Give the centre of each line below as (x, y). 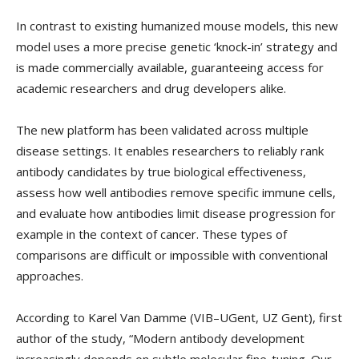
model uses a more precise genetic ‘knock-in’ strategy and (177, 47)
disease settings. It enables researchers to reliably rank (170, 151)
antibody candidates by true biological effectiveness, (161, 172)
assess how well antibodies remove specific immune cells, (176, 193)
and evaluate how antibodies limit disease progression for (176, 214)
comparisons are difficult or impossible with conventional (172, 255)
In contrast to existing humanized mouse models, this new (177, 26)
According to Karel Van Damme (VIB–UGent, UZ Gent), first (179, 318)
